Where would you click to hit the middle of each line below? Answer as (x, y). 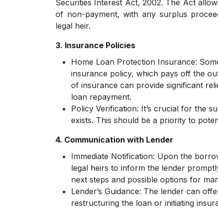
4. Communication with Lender (114, 140)
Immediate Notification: (113, 156)
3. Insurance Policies (95, 45)
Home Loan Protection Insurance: (135, 62)
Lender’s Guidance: (106, 191)
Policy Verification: (105, 109)
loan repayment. (101, 97)
